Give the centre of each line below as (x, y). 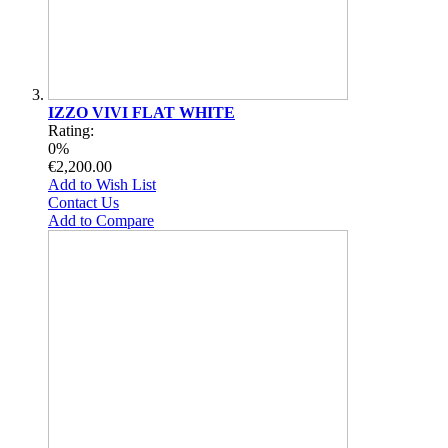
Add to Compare (101, 220)
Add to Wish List (102, 184)
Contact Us (83, 202)
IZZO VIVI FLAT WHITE (141, 112)
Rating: (71, 130)
